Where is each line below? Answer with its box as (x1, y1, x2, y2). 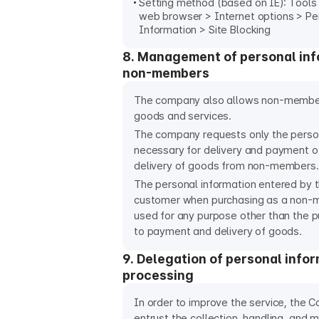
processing (122, 268, 194, 283)
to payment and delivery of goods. (134, 225, 303, 238)
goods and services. (134, 110, 232, 122)
